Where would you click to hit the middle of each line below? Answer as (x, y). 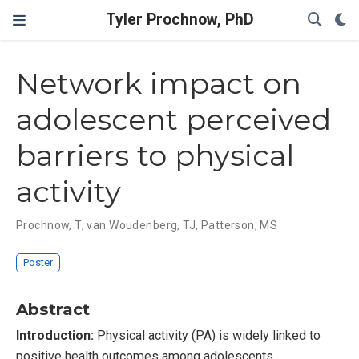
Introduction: (55, 335)
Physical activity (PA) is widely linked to (207, 335)
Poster (38, 263)
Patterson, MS (239, 226)
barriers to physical (155, 156)
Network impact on (159, 84)
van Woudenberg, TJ (141, 226)
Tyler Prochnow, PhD (179, 20)
